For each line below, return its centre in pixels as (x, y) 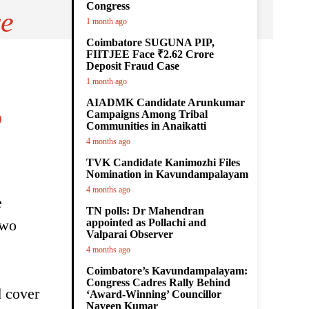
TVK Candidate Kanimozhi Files (163, 162)
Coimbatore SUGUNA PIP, (150, 42)
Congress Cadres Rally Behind (158, 282)
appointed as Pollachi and (146, 222)
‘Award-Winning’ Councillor (154, 294)
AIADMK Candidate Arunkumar (166, 102)
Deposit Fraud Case (133, 66)
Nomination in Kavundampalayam (167, 174)
